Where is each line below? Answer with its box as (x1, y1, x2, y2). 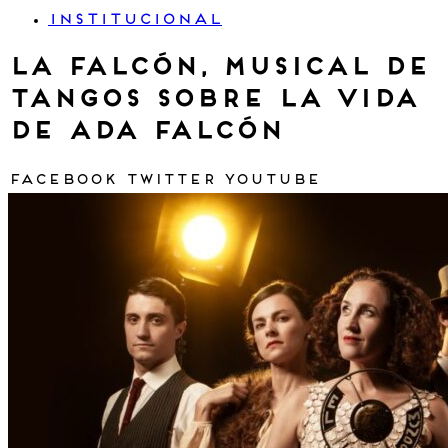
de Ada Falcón (8, 121, 283, 145)
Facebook (8, 173, 117, 189)
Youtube (223, 173, 320, 189)
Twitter (125, 173, 215, 189)
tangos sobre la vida (8, 89, 418, 113)
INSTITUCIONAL (48, 13, 222, 28)
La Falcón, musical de (8, 57, 429, 81)
